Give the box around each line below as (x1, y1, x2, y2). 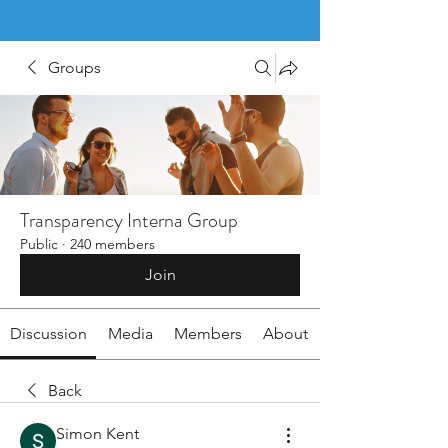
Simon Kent (56, 424, 139, 443)
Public (20, 235, 58, 253)
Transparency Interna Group (20, 206, 238, 235)
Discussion (9, 324, 87, 343)
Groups (48, 58, 101, 77)
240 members (70, 235, 155, 253)
